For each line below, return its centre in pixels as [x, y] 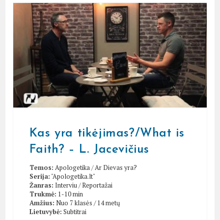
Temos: [41, 167]
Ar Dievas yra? [116, 167]
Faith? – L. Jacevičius [89, 150]
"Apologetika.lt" [73, 176]
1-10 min [70, 194]
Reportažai [97, 185]
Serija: [40, 176]
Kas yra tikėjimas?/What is [107, 133]
